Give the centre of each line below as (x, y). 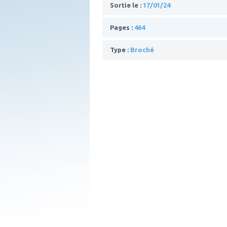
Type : (120, 50)
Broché (142, 50)
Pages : (122, 28)
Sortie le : (126, 5)
